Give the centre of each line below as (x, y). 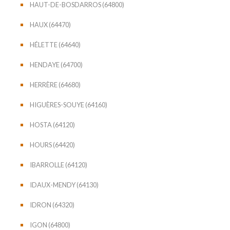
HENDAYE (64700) (56, 64)
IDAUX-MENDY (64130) (64, 185)
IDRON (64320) (52, 205)
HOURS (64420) (52, 145)
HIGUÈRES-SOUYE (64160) (69, 104)
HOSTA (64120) (52, 124)
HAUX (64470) (50, 24)
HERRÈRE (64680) (55, 84)
